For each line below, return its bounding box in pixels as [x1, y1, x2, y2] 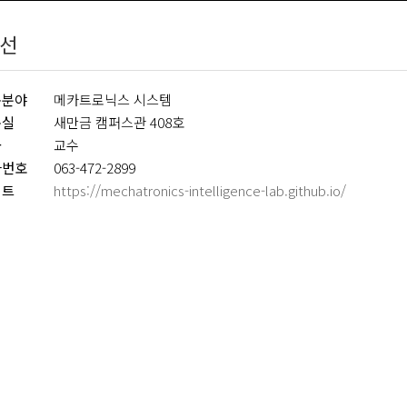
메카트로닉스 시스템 [54, 89, 173, 109]
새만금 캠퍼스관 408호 [54, 112, 185, 132]
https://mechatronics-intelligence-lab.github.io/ [54, 180, 347, 200]
